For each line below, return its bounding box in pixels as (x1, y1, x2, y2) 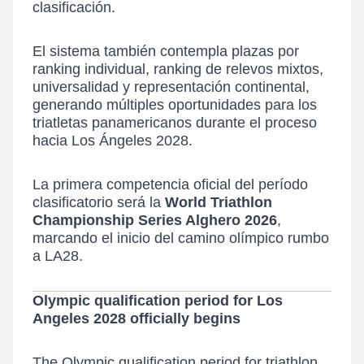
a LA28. (32, 248, 83, 264)
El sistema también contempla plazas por (32, 43, 299, 59)
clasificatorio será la (32, 194, 165, 210)
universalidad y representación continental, (32, 79, 310, 95)
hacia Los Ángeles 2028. (32, 132, 193, 149)
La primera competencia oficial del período (32, 176, 308, 193)
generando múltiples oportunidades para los (32, 97, 317, 113)
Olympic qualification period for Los (32, 292, 283, 309)
